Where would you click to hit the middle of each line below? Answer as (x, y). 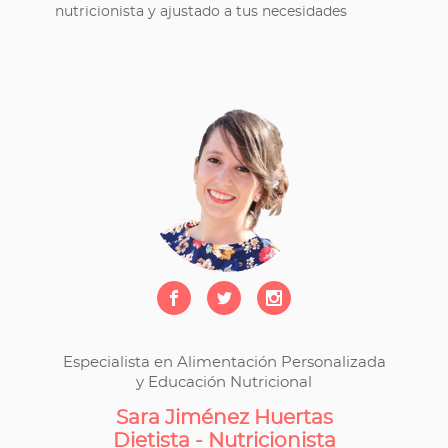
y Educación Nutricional (224, 382)
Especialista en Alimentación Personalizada (224, 362)
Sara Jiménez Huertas (224, 418)
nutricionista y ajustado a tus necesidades (201, 12)
